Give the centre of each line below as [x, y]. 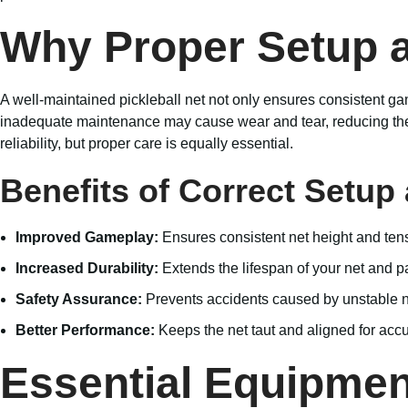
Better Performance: [85, 331]
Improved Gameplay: [87, 238]
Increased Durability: [87, 269]
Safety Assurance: [79, 300]
